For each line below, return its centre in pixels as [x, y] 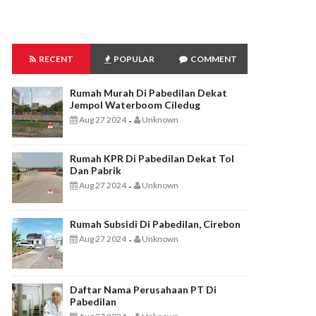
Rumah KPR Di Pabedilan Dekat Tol [152, 158]
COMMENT [213, 59]
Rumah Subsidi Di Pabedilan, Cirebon [155, 224]
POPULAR [134, 59]
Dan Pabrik [96, 170]
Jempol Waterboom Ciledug [135, 105]
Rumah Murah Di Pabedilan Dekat [148, 93]
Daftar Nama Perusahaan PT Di [143, 290]
